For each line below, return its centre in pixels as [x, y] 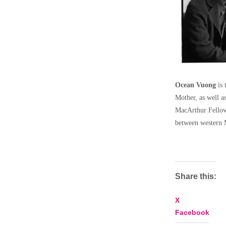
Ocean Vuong [195, 85]
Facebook [192, 212]
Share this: [196, 176]
